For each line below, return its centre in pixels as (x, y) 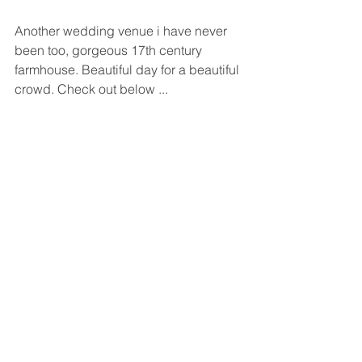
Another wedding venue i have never (122, 31)
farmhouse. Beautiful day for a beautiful (128, 69)
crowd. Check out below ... (91, 89)
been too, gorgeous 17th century (110, 50)
